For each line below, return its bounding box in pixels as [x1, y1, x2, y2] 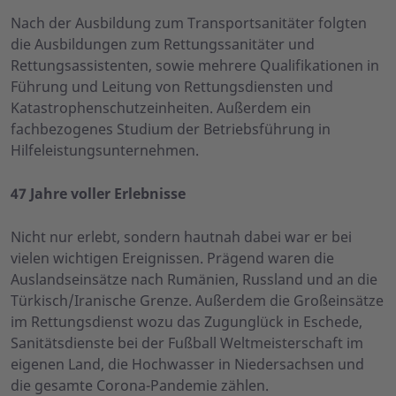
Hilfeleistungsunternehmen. [11, 141, 199, 161]
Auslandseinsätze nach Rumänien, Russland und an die [11, 270, 377, 290]
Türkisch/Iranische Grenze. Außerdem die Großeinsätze [11, 291, 384, 311]
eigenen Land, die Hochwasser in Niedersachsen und [11, 354, 364, 375]
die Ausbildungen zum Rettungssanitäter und [11, 34, 315, 55]
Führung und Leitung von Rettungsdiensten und [11, 77, 333, 97]
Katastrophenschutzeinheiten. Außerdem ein [11, 98, 311, 118]
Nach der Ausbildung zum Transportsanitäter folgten [11, 13, 367, 34]
